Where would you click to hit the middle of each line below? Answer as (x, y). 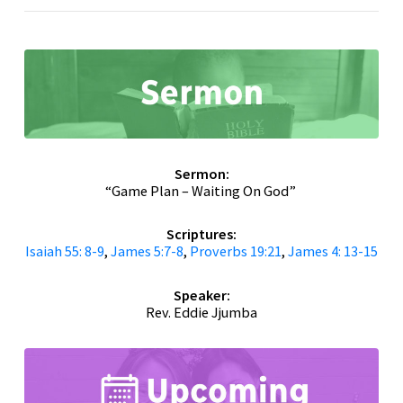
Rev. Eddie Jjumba (201, 312)
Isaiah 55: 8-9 (65, 251)
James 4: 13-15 (333, 251)
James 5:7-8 (147, 251)
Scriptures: (201, 234)
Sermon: (201, 173)
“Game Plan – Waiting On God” (200, 190)
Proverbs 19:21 (236, 251)
